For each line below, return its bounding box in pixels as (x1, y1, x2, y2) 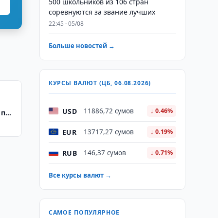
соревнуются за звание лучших (48, 7, 155, 17)
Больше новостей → (48, 41, 115, 50)
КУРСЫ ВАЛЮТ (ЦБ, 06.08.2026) (48, 79, 151, 87)
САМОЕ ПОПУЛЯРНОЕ (48, 208, 120, 217)
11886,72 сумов (83, 107, 134, 115)
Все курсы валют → (48, 171, 111, 180)
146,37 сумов (83, 148, 126, 157)
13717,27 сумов (83, 127, 134, 136)
